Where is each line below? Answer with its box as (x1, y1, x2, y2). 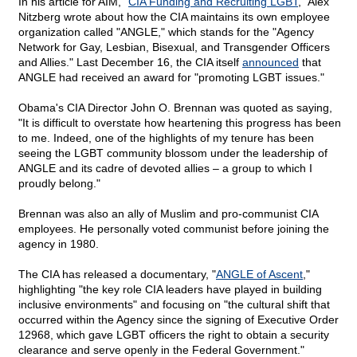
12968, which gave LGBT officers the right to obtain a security (18, 328, 329, 342)
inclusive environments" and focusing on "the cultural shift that (18, 298, 330, 312)
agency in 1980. (18, 237, 99, 251)
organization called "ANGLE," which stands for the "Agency (18, 25, 314, 39)
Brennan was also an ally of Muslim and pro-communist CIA (18, 207, 318, 221)
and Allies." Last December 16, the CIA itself (18, 56, 242, 69)
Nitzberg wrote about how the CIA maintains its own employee (18, 10, 330, 24)
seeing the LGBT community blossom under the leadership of (18, 147, 328, 160)
